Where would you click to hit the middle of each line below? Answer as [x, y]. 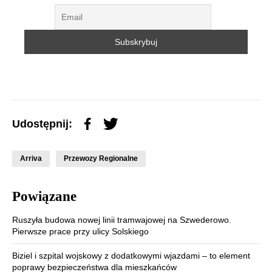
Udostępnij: [42, 124]
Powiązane [44, 197]
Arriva [31, 159]
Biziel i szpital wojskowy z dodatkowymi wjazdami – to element [131, 256]
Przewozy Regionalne [101, 159]
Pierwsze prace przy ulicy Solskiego [80, 232]
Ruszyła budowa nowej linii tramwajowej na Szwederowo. [122, 220]
